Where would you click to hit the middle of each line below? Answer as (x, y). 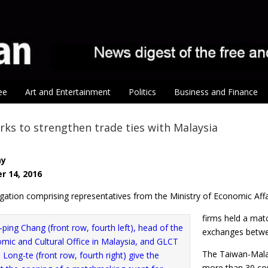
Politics (142, 92)
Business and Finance (216, 92)
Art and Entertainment (68, 92)
